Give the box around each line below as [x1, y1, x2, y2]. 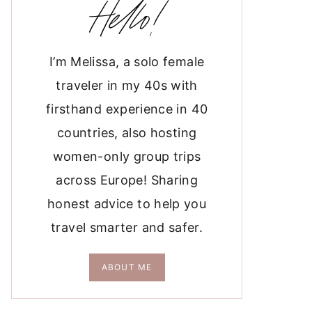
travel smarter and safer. [51, 219, 203, 235]
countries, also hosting [56, 125, 197, 140]
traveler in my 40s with [56, 77, 198, 93]
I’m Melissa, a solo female [49, 54, 205, 69]
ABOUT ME [101, 261, 153, 272]
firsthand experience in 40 [45, 101, 208, 116]
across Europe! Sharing [56, 172, 198, 187]
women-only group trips [52, 148, 201, 164]
